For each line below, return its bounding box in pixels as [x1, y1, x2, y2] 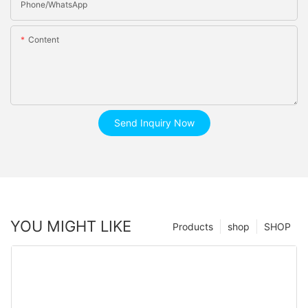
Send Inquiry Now [113, 117, 195, 129]
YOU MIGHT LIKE [10, 217, 131, 236]
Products [173, 221, 213, 233]
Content [28, 34, 59, 45]
